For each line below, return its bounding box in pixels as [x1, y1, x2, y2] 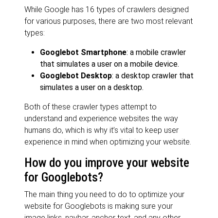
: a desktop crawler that [112, 71, 194, 80]
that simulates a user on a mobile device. [40, 59, 179, 69]
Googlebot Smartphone [40, 47, 127, 57]
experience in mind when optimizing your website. [24, 137, 191, 146]
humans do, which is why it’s [24, 125, 118, 135]
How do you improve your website [24, 155, 189, 170]
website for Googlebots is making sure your [24, 201, 173, 211]
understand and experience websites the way [24, 113, 178, 123]
